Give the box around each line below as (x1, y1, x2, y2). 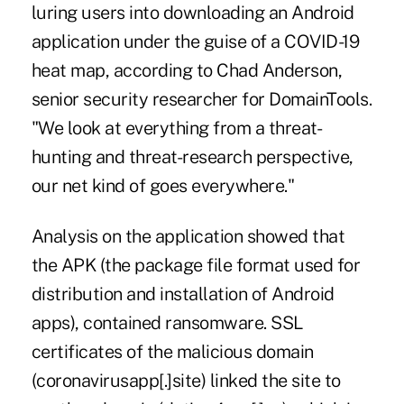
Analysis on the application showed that (31, 225, 345, 248)
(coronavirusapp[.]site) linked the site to (31, 370, 341, 392)
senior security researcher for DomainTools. (31, 88, 372, 111)
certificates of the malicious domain (31, 341, 314, 363)
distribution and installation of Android (31, 283, 335, 306)
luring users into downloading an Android (31, 2, 354, 24)
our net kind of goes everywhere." (31, 175, 295, 197)
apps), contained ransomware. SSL (31, 312, 304, 335)
